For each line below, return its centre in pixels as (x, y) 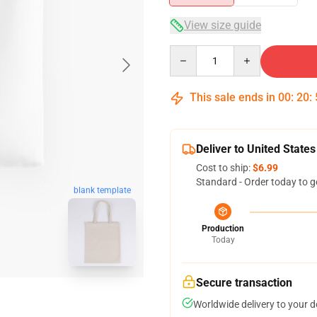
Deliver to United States (256, 149)
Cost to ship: (224, 168)
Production (223, 229)
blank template (102, 191)
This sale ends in (232, 97)
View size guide (223, 25)
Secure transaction (244, 283)
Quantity (189, 52)
